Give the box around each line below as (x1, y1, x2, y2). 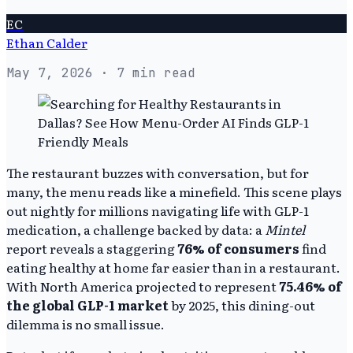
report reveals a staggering (6, 238, 177, 258)
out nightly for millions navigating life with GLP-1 (6, 200, 309, 220)
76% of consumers (177, 238, 299, 258)
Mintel (265, 219, 305, 239)
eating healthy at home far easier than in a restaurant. (6, 257, 340, 277)
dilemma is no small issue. (6, 314, 165, 333)
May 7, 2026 (6, 64, 93, 81)
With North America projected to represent (6, 276, 279, 295)
